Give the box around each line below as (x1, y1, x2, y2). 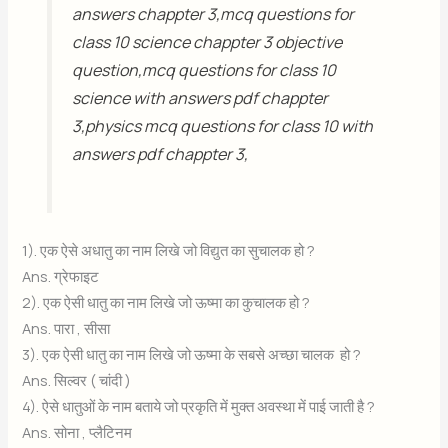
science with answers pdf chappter (71, 86, 328, 109)
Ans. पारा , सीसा (22, 318, 111, 339)
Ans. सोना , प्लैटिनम (22, 422, 133, 443)
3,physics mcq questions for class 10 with (71, 114, 373, 137)
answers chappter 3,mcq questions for (71, 2, 354, 25)
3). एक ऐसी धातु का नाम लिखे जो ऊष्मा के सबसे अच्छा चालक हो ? (22, 344, 362, 365)
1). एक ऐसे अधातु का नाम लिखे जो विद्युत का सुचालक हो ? (22, 240, 316, 261)
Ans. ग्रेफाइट (22, 266, 100, 287)
